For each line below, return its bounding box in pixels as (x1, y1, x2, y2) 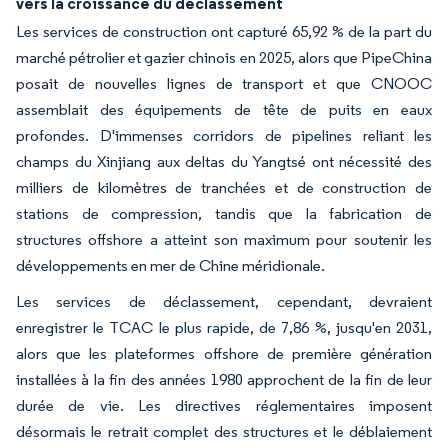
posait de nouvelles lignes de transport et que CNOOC (16, 73, 432, 93)
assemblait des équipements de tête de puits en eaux (16, 99, 432, 119)
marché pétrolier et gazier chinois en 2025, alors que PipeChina (16, 47, 432, 67)
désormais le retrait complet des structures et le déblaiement (16, 421, 432, 441)
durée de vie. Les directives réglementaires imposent (16, 395, 432, 415)
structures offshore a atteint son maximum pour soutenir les (16, 229, 432, 249)
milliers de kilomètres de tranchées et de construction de (16, 177, 432, 197)
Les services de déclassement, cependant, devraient (16, 291, 432, 311)
